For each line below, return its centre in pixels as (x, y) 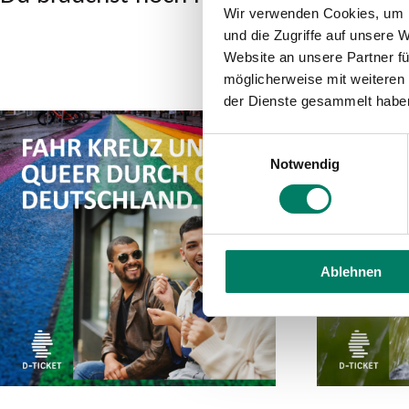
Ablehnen (351, 272)
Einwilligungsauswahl (266, 143)
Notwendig (305, 164)
